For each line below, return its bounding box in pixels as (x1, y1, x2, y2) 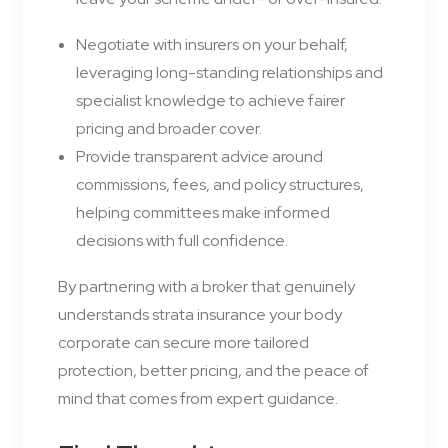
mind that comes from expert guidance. (58, 388, 338, 410)
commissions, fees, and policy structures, (76, 174, 364, 196)
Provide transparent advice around (76, 146, 323, 168)
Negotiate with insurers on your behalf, (76, 34, 348, 56)
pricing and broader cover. (76, 118, 262, 140)
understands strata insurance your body (58, 304, 342, 326)
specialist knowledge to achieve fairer (76, 90, 345, 112)
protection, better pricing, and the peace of (58, 360, 369, 382)
